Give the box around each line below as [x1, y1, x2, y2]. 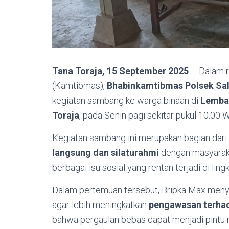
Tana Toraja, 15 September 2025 [52, 65, 189, 77]
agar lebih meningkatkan [52, 199, 149, 211]
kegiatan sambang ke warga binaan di [52, 95, 200, 106]
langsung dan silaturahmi [52, 147, 159, 158]
